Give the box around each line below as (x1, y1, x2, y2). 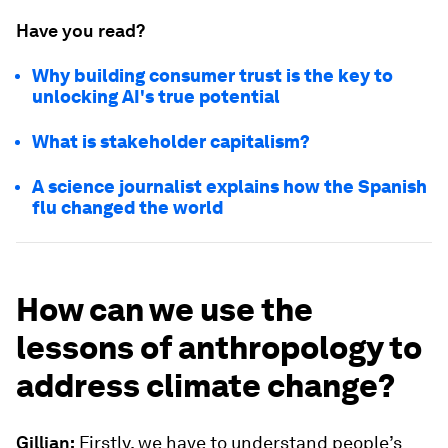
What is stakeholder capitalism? (32, 131, 310, 153)
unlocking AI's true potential (32, 86, 280, 108)
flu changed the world (32, 197, 223, 219)
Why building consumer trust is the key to (32, 65, 393, 87)
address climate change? (16, 366, 395, 406)
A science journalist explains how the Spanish (32, 176, 427, 198)
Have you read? (16, 20, 145, 42)
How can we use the (16, 290, 313, 330)
